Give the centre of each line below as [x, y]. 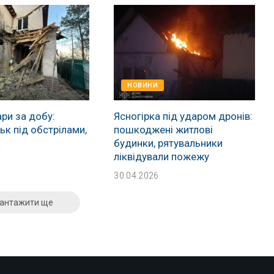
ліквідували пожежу [162, 157]
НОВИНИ [143, 86]
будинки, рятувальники [168, 143]
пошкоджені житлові [164, 130]
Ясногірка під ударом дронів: [183, 117]
